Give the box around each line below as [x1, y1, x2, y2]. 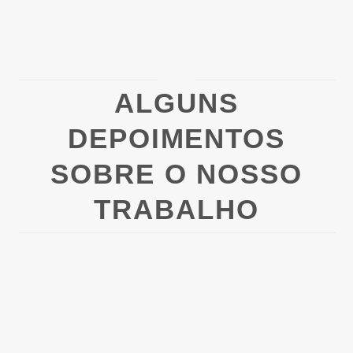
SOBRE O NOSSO [50, 158, 303, 189]
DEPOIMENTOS [67, 122, 286, 154]
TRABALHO [94, 193, 259, 225]
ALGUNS [114, 87, 239, 118]
